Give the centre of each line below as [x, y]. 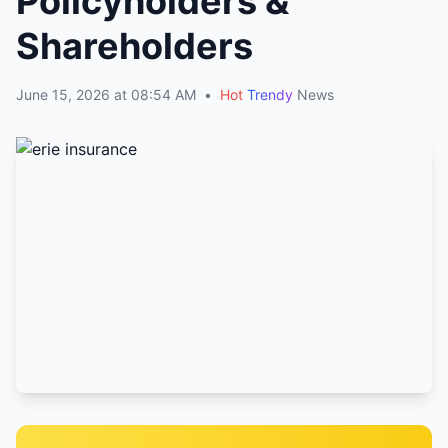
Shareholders [134, 46]
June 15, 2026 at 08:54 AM [106, 94]
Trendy [270, 94]
